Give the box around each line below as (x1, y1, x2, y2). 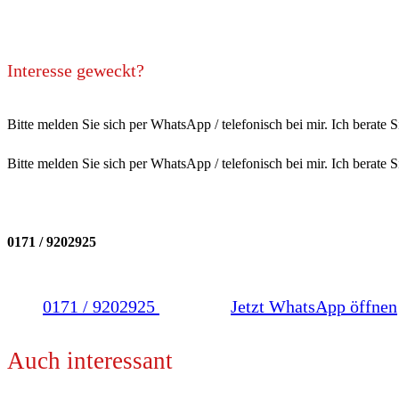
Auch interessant (7, 346, 173, 374)
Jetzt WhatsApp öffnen (231, 297, 397, 317)
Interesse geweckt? (7, 60, 144, 80)
